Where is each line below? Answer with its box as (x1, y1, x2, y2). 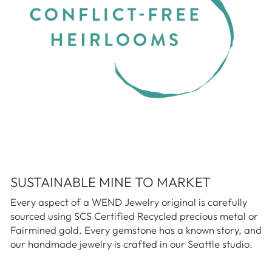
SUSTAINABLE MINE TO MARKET (10, 174, 211, 191)
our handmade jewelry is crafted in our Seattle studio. (10, 237, 253, 251)
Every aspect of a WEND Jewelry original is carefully (10, 195, 247, 209)
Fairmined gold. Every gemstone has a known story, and (10, 223, 262, 237)
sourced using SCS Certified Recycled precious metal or (10, 209, 258, 223)
